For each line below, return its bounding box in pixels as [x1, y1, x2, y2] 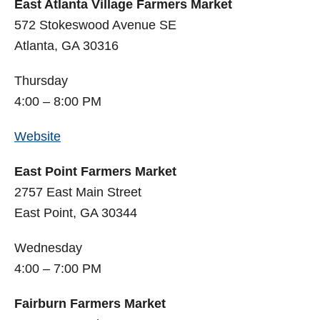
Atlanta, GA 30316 [14, 39, 119, 54]
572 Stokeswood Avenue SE [14, 18, 176, 33]
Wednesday [14, 241, 82, 256]
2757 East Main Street [14, 185, 141, 200]
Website [14, 129, 61, 144]
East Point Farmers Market [14, 164, 176, 179]
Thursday [14, 74, 68, 89]
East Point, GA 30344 [14, 206, 137, 221]
